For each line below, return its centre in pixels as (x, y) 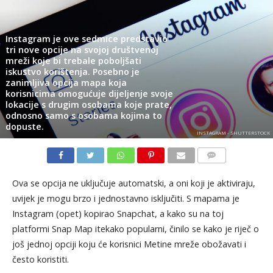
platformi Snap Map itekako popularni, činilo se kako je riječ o (135, 229)
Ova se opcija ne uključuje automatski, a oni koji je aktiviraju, (133, 183)
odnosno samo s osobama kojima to (83, 115)
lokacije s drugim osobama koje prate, (88, 104)
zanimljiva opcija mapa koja (66, 82)
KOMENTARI (220, 169)
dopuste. (24, 126)
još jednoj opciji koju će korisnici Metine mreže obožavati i (129, 244)
